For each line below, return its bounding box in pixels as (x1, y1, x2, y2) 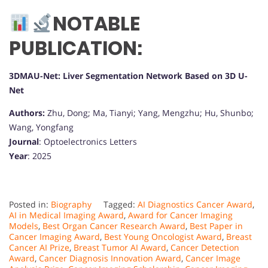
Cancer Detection (170, 241, 239, 253)
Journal (9, 135, 39, 147)
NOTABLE (52, 10, 140, 37)
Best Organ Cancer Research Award (42, 220, 185, 232)
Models (9, 220, 38, 232)
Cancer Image (185, 252, 240, 264)
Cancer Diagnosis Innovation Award (39, 252, 181, 264)
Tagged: (103, 198, 138, 210)
